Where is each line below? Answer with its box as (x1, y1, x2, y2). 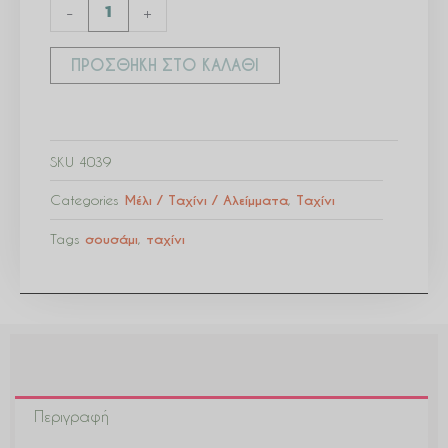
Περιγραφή (33, 406, 108, 425)
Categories (50, 191, 119, 207)
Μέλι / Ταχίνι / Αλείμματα (124, 191, 288, 209)
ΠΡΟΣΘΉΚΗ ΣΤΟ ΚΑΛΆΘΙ (71, 56, 259, 76)
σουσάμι (85, 230, 138, 248)
